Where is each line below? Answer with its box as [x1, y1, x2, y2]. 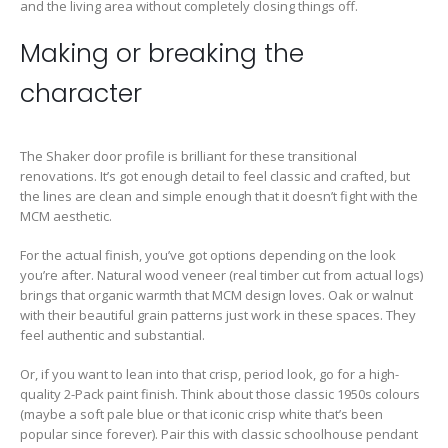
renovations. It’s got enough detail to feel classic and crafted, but [20, 167, 410, 186]
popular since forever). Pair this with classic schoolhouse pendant [20, 424, 418, 443]
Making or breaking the [20, 36, 304, 72]
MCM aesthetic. [20, 207, 112, 226]
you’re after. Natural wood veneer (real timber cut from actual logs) [20, 266, 423, 284]
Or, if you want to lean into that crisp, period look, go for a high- [20, 364, 399, 383]
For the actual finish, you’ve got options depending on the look [20, 246, 396, 264]
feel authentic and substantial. [20, 326, 205, 344]
